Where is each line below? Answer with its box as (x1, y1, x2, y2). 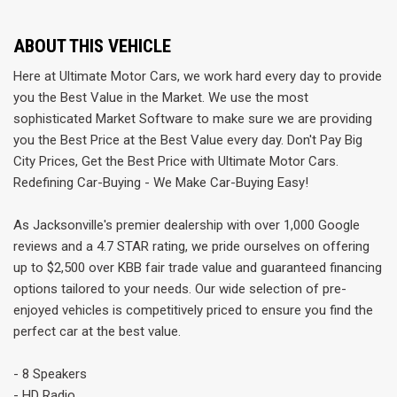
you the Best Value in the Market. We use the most (13, 89, 308, 105)
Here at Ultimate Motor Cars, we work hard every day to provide (13, 67, 382, 84)
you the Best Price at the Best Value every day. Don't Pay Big (13, 131, 362, 148)
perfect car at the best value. (13, 323, 181, 339)
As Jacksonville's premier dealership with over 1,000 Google (13, 216, 360, 233)
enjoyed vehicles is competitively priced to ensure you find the (13, 301, 373, 318)
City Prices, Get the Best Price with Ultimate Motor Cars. (13, 152, 339, 169)
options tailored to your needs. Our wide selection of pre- (13, 280, 346, 297)
